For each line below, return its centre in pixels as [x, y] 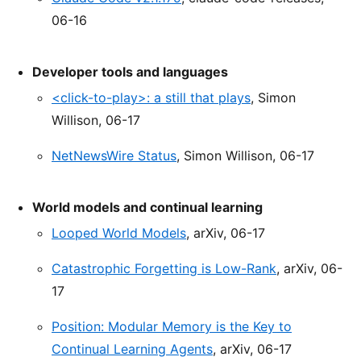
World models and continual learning [147, 207]
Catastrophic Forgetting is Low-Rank [164, 269]
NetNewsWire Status [114, 156]
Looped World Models [119, 233]
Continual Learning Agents [132, 349]
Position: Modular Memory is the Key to [172, 327]
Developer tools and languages [130, 72]
